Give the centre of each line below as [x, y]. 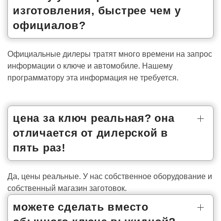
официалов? [49, 25]
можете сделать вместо [81, 207]
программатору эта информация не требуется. [93, 77]
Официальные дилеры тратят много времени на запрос [110, 54]
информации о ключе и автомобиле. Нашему [90, 66]
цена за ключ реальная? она [94, 118]
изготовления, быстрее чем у [97, 10]
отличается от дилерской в [91, 133]
